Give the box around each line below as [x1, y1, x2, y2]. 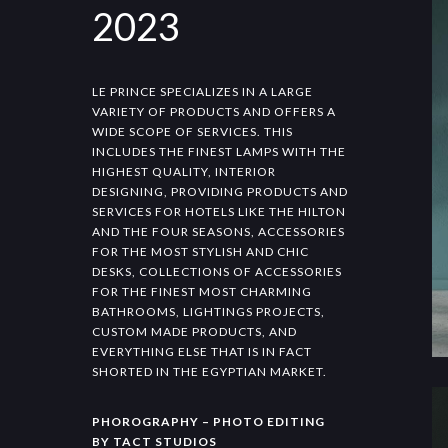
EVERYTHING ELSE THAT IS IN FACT [92, 344, 312, 359]
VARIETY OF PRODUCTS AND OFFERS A [92, 104, 336, 119]
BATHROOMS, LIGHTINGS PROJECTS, [92, 304, 325, 319]
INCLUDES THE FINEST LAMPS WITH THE [92, 144, 346, 159]
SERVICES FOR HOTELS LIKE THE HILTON [92, 204, 346, 219]
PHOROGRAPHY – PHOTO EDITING [92, 414, 328, 429]
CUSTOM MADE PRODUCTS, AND [92, 324, 297, 339]
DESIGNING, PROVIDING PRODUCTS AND [92, 184, 348, 199]
